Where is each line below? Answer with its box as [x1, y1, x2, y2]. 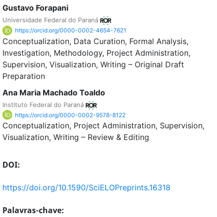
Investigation [2, 47, 49, 58]
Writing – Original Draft [100, 59, 184, 69]
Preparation [2, 71, 45, 81]
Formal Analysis [129, 36, 186, 46]
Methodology [54, 47, 102, 58]
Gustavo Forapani [2, 3, 68, 13]
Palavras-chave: [2, 205, 64, 216]
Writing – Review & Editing [53, 132, 149, 142]
